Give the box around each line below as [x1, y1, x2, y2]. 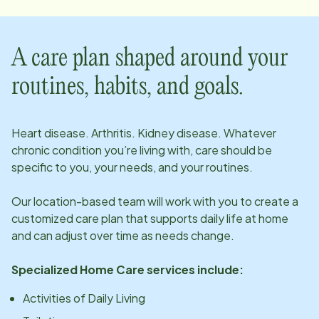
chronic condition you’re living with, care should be [11, 142, 272, 157]
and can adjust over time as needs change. [11, 227, 234, 243]
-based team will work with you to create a [76, 193, 298, 209]
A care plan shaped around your [11, 46, 288, 70]
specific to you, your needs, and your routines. [11, 159, 253, 174]
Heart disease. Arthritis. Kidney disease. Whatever [11, 125, 276, 140]
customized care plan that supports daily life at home [11, 210, 288, 226]
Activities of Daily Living [23, 290, 145, 305]
